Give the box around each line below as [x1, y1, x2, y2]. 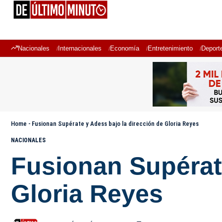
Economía [110, 45, 139, 52]
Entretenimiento [148, 45, 193, 52]
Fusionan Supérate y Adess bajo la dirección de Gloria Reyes [32, 120, 199, 127]
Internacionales [58, 45, 102, 52]
